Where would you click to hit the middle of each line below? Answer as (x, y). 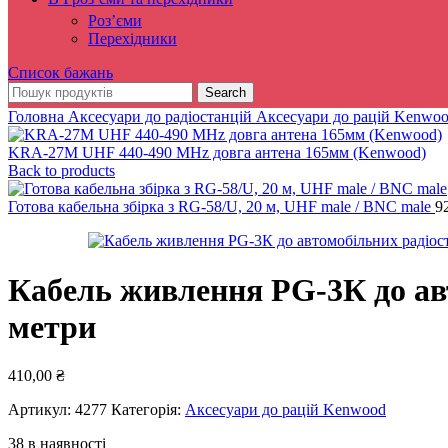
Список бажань (60, 73)
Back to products (61, 171)
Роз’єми (115, 21)
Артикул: (41, 410)
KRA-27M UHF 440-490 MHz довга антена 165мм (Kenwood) (217, 153)
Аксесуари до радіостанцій (162, 117)
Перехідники (132, 39)
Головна (38, 117)
